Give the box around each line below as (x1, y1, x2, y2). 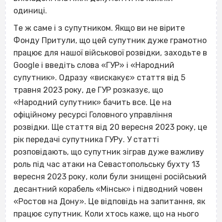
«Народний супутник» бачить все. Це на (13, 97, 171, 107)
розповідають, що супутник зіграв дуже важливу (13, 147, 204, 157)
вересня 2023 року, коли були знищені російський (13, 171, 207, 181)
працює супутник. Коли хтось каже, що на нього (13, 209, 199, 219)
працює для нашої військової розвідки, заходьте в (13, 48, 207, 57)
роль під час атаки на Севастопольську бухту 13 (13, 159, 200, 169)
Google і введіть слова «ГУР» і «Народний (13, 60, 174, 70)
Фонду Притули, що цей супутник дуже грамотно (13, 35, 207, 45)
